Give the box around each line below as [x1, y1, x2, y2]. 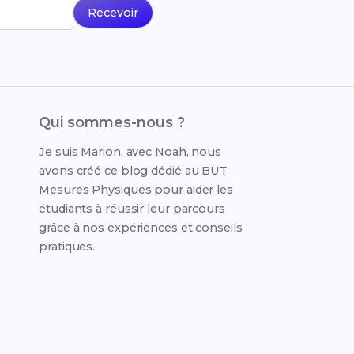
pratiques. [39, 239, 96, 254]
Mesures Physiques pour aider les [39, 183, 233, 197]
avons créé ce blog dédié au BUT [39, 164, 228, 178]
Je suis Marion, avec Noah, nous [39, 145, 222, 159]
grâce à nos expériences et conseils [39, 220, 243, 235]
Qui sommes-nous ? [39, 114, 185, 131]
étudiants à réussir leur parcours [39, 201, 225, 216]
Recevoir [88, 6, 139, 20]
